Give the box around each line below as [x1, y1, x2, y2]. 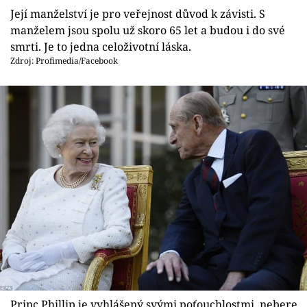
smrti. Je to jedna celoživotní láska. [10, 39, 191, 55]
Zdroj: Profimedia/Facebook [10, 55, 118, 67]
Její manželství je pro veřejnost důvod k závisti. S [10, 6, 265, 22]
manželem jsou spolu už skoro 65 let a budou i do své [10, 23, 285, 38]
